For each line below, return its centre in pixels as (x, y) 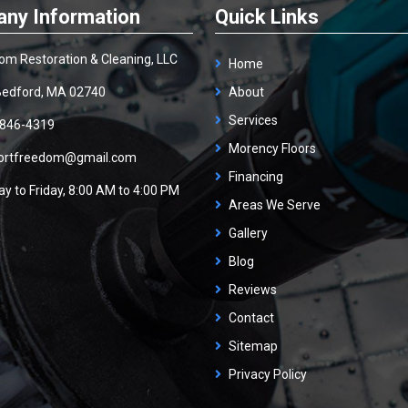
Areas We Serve (274, 205)
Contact (251, 318)
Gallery (248, 233)
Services (253, 120)
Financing (255, 177)
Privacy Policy (267, 374)
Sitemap (253, 346)
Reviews (252, 290)
